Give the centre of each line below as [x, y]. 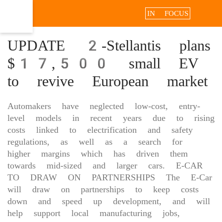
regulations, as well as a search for [95, 141]
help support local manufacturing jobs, [94, 213]
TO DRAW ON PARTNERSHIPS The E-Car [110, 177]
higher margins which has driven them [98, 153]
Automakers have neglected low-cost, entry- [104, 106]
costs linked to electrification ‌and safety [100, 130]
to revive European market [108, 81]
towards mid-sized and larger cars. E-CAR [105, 165]
